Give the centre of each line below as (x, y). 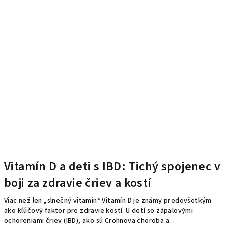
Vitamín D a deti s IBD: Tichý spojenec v (112, 166)
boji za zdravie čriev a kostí (78, 183)
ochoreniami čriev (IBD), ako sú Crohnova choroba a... (90, 221)
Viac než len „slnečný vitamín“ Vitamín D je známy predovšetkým (108, 200)
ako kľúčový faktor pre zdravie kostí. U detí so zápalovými (99, 210)
